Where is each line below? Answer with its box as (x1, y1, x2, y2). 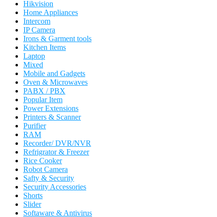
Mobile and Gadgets (23, 69, 85, 78)
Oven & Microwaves (23, 78, 88, 87)
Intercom (23, 17, 50, 26)
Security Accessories (23, 183, 86, 191)
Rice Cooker (23, 156, 62, 165)
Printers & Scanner (23, 113, 81, 122)
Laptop (23, 52, 45, 61)
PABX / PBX (23, 87, 65, 95)
